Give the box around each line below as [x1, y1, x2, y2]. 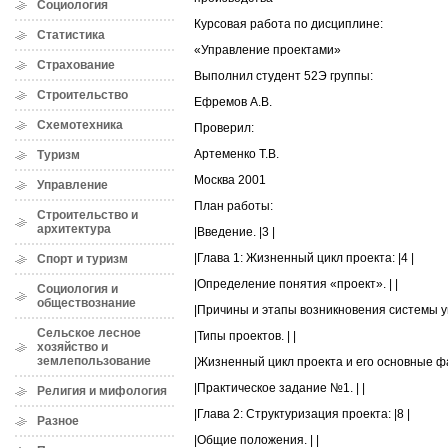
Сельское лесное [37, 326, 141, 340]
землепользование [37, 354, 151, 368]
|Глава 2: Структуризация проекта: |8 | [194, 407, 410, 422]
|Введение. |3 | [194, 225, 275, 240]
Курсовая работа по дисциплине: [194, 17, 383, 32]
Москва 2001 [194, 173, 266, 188]
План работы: [194, 199, 273, 214]
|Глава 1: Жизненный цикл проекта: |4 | [194, 251, 414, 266]
